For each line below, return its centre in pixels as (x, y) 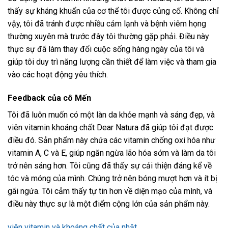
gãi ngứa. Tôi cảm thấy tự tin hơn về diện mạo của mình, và (110, 191)
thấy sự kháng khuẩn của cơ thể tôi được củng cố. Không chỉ (113, 11)
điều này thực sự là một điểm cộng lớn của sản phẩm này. (109, 204)
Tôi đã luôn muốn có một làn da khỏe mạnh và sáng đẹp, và (111, 115)
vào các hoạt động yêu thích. (58, 75)
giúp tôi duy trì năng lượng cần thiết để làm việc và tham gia (112, 62)
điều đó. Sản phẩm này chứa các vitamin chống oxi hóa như (111, 140)
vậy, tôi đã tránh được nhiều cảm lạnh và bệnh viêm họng (107, 24)
